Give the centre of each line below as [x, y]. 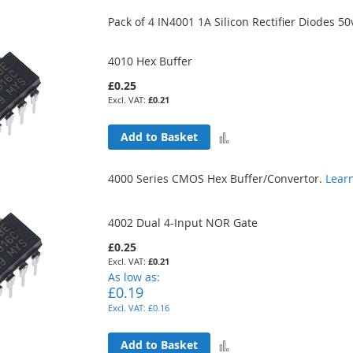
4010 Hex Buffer [150, 61]
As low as [133, 277]
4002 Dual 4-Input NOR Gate [183, 222]
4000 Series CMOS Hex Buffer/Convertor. [217, 178]
